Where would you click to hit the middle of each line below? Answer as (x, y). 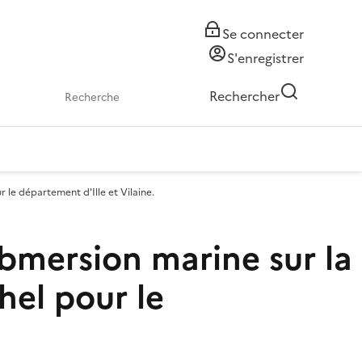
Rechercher (244, 96)
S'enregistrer (265, 58)
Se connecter (263, 34)
